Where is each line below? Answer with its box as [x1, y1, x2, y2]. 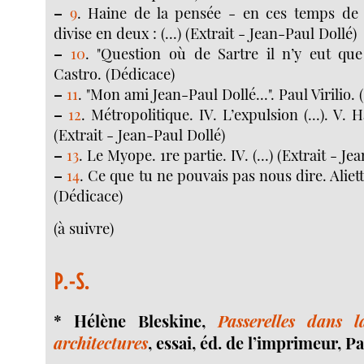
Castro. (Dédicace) [54, 63, 175, 84]
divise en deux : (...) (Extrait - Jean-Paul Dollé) [54, 22, 357, 43]
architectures [54, 331, 149, 353]
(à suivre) [54, 218, 115, 239]
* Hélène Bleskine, [54, 309, 219, 331]
